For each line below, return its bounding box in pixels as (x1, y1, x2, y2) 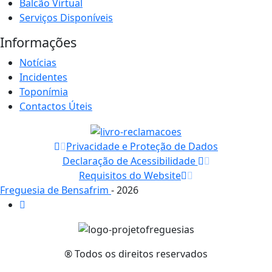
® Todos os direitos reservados (64, 247, 208, 261)
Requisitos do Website (79, 168, 181, 182)
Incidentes (19, 70, 67, 84)
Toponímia (19, 84, 68, 98)
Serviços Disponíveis (19, 10, 113, 24)
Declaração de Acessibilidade (62, 154, 198, 168)
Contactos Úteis (19, 99, 92, 113)
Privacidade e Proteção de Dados (66, 139, 218, 153)
